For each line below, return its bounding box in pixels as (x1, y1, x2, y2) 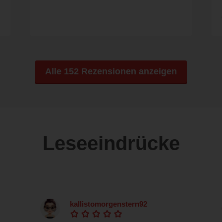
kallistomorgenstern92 (70, 200, 147, 209)
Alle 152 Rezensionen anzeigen (45, 66, 177, 77)
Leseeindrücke (42, 132, 180, 155)
